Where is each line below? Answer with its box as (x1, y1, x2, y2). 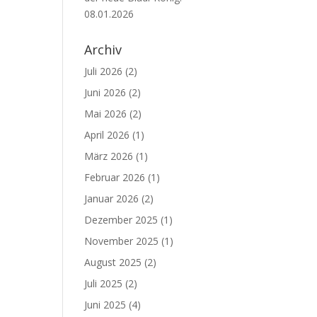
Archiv (84, 41, 122, 58)
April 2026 (84, 128, 130, 142)
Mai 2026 (84, 107, 127, 120)
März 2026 (84, 149, 134, 163)
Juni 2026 (84, 86, 127, 99)
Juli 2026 (84, 64, 123, 78)
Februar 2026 (84, 171, 146, 184)
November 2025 (84, 234, 159, 248)
